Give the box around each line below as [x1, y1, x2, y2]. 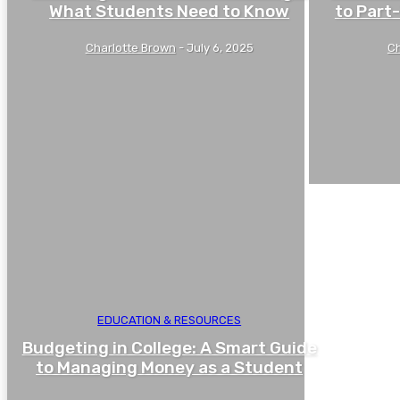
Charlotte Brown [85, 40, 176, 54]
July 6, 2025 [186, 40, 254, 54]
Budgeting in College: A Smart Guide [21, 337, 317, 359]
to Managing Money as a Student [36, 357, 304, 379]
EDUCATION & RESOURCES [97, 313, 242, 328]
